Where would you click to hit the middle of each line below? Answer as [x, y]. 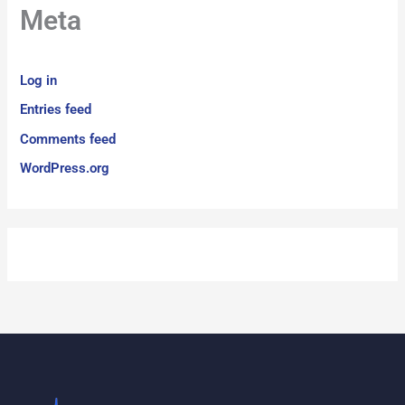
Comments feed [68, 139]
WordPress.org [65, 169]
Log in [39, 80]
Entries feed [56, 110]
